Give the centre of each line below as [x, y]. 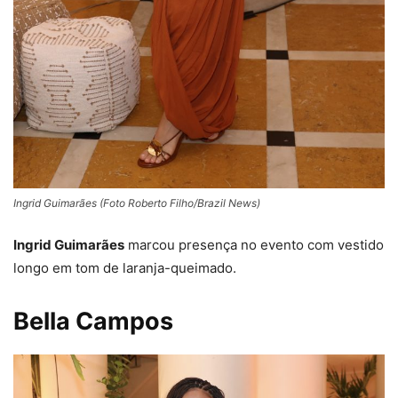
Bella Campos [93, 322]
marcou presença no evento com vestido [254, 245]
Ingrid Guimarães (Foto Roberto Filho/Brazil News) [137, 203]
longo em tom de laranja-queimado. [125, 268]
